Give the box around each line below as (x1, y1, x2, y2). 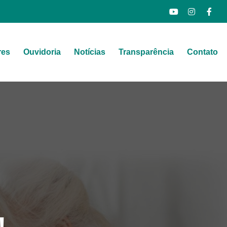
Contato (187, 48, 218, 57)
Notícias (74, 48, 106, 57)
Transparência (119, 48, 174, 57)
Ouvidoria (23, 48, 61, 57)
